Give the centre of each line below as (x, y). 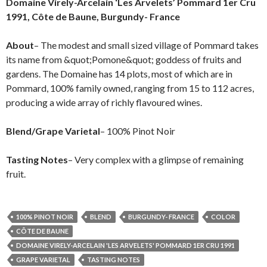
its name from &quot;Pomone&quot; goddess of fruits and (124, 59)
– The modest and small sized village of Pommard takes (146, 45)
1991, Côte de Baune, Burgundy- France (94, 16)
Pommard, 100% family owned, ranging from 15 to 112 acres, (130, 88)
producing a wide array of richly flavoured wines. (104, 102)
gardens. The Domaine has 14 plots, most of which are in (119, 73)
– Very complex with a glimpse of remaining (156, 159)
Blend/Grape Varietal (53, 131)
